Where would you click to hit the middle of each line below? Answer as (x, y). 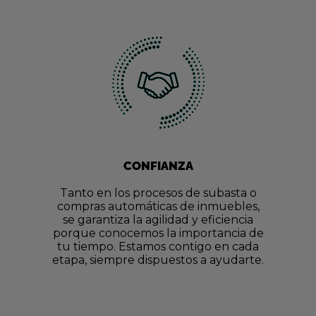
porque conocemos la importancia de (158, 233)
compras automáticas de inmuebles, (158, 206)
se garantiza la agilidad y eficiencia (158, 220)
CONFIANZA (158, 166)
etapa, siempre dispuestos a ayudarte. (158, 260)
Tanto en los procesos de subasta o (158, 193)
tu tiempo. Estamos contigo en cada (158, 247)
